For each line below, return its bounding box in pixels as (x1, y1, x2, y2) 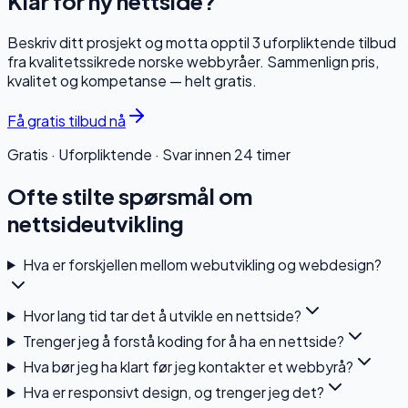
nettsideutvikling (7, 209, 184, 237)
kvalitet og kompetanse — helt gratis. (7, 70, 257, 90)
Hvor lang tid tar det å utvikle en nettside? (22, 305, 301, 325)
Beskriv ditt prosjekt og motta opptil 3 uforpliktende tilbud (7, 32, 396, 52)
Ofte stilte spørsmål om (7, 181, 252, 209)
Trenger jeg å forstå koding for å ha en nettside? (22, 331, 344, 351)
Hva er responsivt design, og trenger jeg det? (22, 382, 324, 402)
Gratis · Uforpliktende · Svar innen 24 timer (7, 144, 291, 164)
